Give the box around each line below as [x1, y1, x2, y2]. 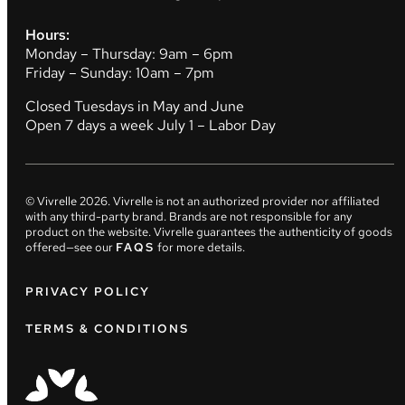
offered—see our [25, 240, 113, 255]
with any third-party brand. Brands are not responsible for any [25, 209, 352, 224]
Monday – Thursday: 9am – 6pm [25, 44, 233, 63]
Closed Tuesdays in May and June [25, 97, 244, 116]
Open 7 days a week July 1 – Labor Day [25, 116, 276, 135]
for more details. [157, 240, 245, 255]
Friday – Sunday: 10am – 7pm [25, 63, 214, 82]
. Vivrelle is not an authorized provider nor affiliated [108, 193, 380, 209]
